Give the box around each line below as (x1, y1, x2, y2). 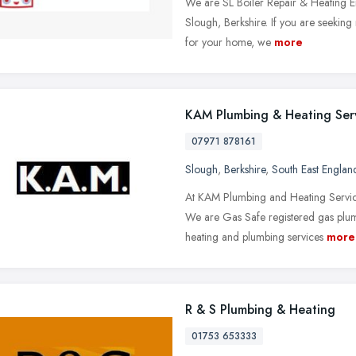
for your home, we (185, 33, 271, 50)
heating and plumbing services (185, 228, 323, 245)
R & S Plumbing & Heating (185, 300, 335, 319)
